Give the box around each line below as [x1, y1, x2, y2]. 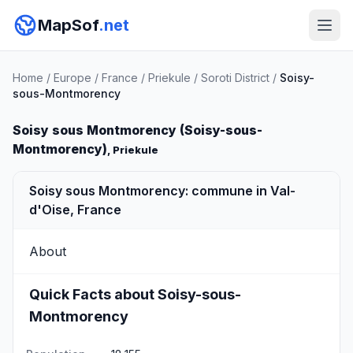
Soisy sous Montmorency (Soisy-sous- [13, 122, 262, 138]
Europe [54, 71, 91, 84]
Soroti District [201, 71, 269, 84]
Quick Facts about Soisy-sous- [29, 286, 241, 303]
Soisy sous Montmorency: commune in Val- [29, 183, 295, 199]
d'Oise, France [29, 202, 121, 217]
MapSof [38, 16, 98, 35]
